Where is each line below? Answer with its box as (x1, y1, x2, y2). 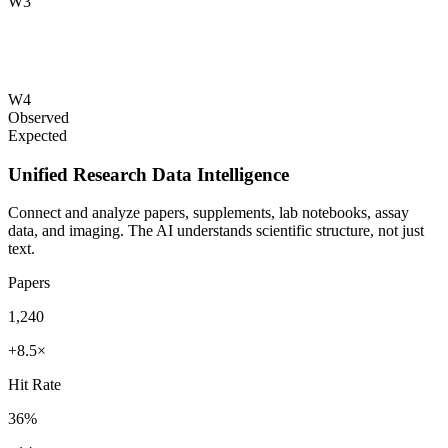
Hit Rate (8, 376, 61, 394)
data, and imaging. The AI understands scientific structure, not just (8, 222, 424, 240)
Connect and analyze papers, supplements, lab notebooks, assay (8, 204, 409, 222)
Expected (8, 126, 67, 144)
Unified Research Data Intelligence (8, 163, 289, 185)
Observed (8, 108, 69, 126)
